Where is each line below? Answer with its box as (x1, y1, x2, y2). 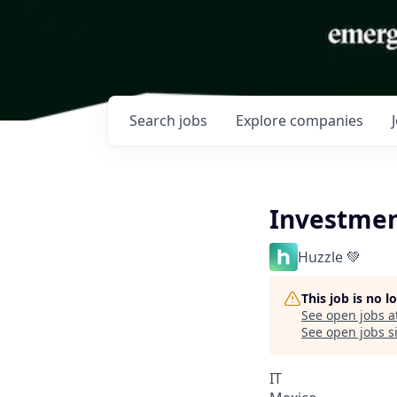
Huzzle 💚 (298, 247, 361, 267)
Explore (236, 111, 290, 130)
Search (129, 111, 179, 130)
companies (290, 111, 363, 130)
